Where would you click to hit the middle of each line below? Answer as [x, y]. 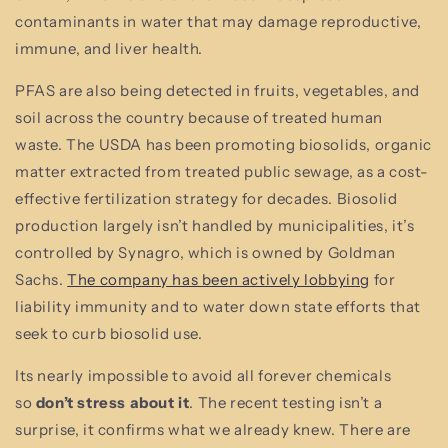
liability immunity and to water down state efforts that [218, 306]
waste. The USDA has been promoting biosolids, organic [223, 144]
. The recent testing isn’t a [286, 402]
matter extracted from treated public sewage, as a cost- [222, 171]
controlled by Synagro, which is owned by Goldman [205, 252]
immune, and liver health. [109, 48]
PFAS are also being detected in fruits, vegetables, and [218, 90]
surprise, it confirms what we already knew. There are [213, 429]
